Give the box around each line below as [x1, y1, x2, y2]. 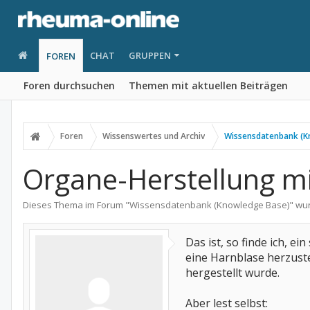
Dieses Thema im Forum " [23, 199, 129, 211]
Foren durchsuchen [24, 79, 115, 92]
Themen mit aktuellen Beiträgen [129, 79, 288, 92]
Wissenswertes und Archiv [102, 130, 205, 142]
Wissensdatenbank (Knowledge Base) [129, 199, 289, 211]
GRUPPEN [128, 49, 171, 62]
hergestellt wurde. [185, 265, 280, 280]
